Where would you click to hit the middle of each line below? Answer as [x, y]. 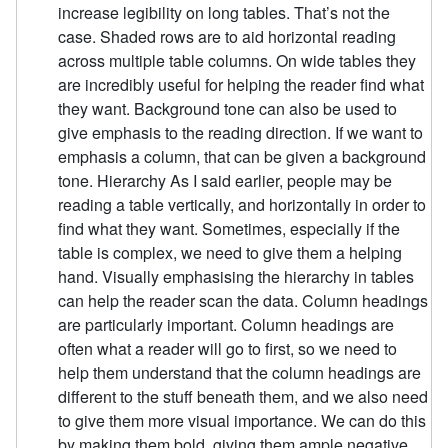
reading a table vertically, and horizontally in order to [242, 205]
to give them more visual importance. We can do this [242, 421]
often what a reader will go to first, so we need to [228, 349]
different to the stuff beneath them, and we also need [243, 397]
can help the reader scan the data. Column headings [243, 301]
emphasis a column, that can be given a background [242, 157]
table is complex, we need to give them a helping [230, 253]
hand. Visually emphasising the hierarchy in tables [236, 277]
